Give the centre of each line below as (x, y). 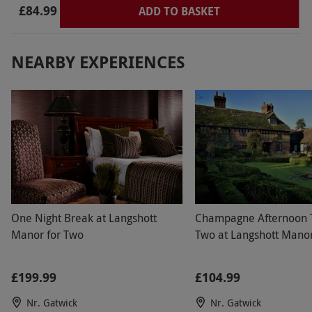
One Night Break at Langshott (84, 218)
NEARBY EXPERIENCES (98, 62)
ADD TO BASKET (179, 11)
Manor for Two (47, 235)
